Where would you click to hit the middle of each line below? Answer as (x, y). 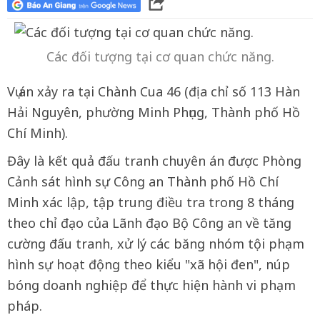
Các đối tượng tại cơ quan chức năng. (160, 56)
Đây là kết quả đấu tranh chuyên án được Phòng (154, 161)
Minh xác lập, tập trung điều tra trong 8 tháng (151, 202)
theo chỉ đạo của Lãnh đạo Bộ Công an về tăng (149, 223)
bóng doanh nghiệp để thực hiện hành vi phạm (151, 285)
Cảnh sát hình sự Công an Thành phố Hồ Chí (143, 181)
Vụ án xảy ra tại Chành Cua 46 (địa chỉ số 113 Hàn (154, 91)
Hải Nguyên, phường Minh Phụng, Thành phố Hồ (154, 112)
